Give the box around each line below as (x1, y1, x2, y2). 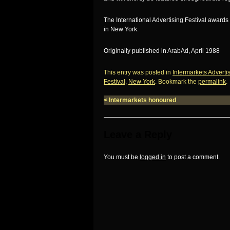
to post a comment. (166, 154, 220, 161)
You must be (104, 154, 140, 161)
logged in (140, 154, 166, 161)
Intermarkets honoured (107, 97, 176, 104)
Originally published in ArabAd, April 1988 (104, 47, 220, 54)
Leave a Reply (104, 129, 172, 140)
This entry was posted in (104, 69, 172, 76)
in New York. (104, 26, 139, 33)
